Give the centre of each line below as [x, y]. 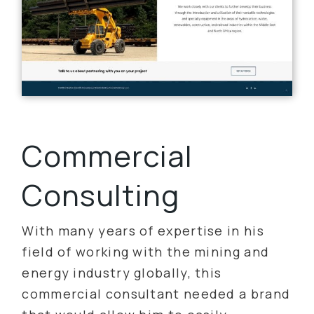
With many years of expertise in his [143, 231]
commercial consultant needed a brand [156, 294]
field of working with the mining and [146, 252]
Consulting [101, 195]
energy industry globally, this [122, 273]
